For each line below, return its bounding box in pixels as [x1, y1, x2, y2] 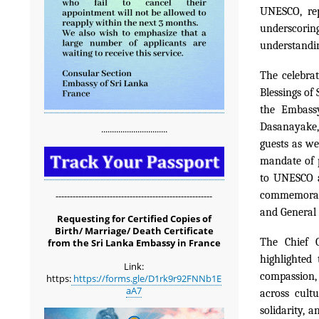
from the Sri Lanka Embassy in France [47, 236, 221, 250]
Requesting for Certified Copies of [56, 212, 211, 226]
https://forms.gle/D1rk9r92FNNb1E [71, 271, 222, 285]
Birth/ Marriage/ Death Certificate [54, 224, 214, 238]
